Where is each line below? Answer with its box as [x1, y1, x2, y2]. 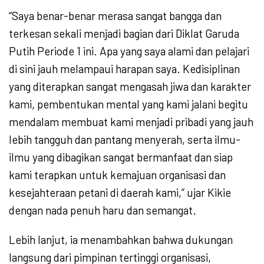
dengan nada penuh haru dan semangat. [9, 203, 196, 217]
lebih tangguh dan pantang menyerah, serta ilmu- [9, 132, 240, 146]
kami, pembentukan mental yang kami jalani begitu [9, 97, 248, 111]
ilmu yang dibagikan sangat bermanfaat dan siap [9, 150, 233, 164]
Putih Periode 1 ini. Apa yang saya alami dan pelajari [9, 44, 249, 58]
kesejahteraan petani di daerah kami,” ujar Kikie [9, 185, 231, 199]
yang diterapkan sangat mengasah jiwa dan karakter [9, 79, 251, 93]
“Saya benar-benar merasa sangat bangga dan [9, 8, 222, 22]
